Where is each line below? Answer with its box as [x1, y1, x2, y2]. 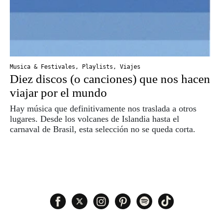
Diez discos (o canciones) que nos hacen [10, 72, 210, 86]
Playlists [82, 63, 113, 71]
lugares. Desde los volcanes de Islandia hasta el [10, 114, 179, 124]
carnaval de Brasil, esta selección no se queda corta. [10, 124, 195, 135]
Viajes [120, 63, 140, 71]
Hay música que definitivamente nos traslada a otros [10, 104, 196, 114]
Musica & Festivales [10, 63, 75, 71]
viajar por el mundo [10, 86, 107, 100]
